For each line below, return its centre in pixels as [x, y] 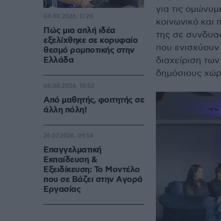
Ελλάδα [58, 60]
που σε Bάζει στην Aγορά [93, 180]
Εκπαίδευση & [70, 160]
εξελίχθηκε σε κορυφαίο [91, 41]
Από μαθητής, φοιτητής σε [94, 100]
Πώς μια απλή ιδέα [79, 31]
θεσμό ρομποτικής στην [89, 51]
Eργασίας [62, 190]
